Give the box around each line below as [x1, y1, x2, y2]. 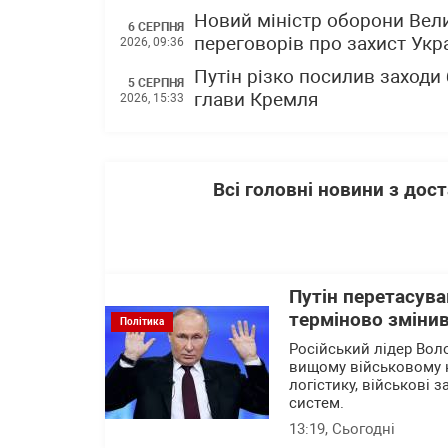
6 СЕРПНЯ [128, 19, 184, 34]
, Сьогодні [325, 420, 395, 438]
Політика [120, 315, 164, 327]
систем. [289, 394, 348, 412]
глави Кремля [194, 89, 318, 111]
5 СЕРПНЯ [128, 75, 184, 90]
